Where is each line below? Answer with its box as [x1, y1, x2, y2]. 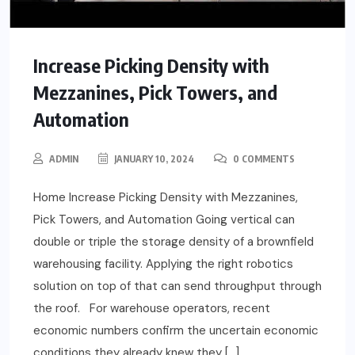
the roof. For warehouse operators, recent [33, 300, 270, 316]
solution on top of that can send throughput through [33, 277, 322, 294]
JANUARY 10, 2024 [112, 152, 194, 165]
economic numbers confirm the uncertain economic [33, 322, 319, 338]
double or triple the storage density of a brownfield [33, 233, 314, 250]
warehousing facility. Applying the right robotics [33, 255, 293, 272]
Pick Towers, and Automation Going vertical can [33, 211, 295, 227]
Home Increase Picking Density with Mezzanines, [33, 189, 298, 205]
